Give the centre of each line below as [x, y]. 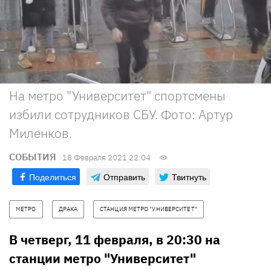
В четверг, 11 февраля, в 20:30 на [115, 239]
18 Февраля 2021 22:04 [106, 157]
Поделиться [53, 176]
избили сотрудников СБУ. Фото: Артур [121, 114]
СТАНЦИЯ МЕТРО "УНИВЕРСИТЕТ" [149, 209]
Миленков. [41, 133]
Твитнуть [189, 176]
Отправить [124, 176]
